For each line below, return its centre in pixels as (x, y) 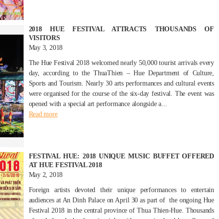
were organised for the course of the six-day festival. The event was (121, 94)
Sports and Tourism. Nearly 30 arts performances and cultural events (121, 83)
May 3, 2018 (46, 48)
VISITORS (44, 38)
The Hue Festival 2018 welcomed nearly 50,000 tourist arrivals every (121, 63)
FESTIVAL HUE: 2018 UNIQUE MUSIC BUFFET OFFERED (121, 156)
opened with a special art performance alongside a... (98, 104)
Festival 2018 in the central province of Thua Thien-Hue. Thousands (121, 210)
